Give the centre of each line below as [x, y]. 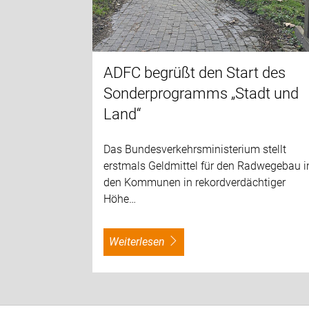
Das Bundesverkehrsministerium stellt [195, 150]
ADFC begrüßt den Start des [195, 73]
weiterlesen [142, 242]
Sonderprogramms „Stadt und [201, 94]
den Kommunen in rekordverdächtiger [195, 183]
